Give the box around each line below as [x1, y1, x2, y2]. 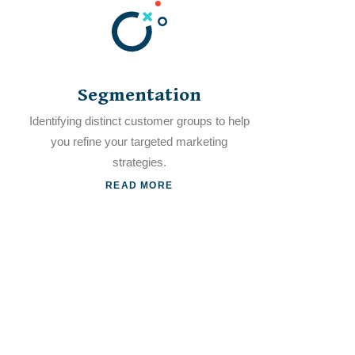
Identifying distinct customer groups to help [29, 114, 250, 128]
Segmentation [77, 84, 201, 106]
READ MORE [105, 179, 173, 191]
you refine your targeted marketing [51, 135, 228, 148]
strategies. [112, 155, 166, 169]
